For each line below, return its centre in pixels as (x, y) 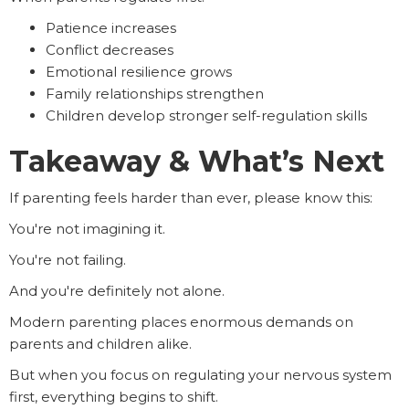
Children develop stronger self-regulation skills (206, 116)
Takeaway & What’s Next (197, 162)
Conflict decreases (110, 50)
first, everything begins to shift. (114, 397)
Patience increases (111, 28)
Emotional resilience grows (139, 72)
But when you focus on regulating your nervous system (200, 375)
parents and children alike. (100, 344)
